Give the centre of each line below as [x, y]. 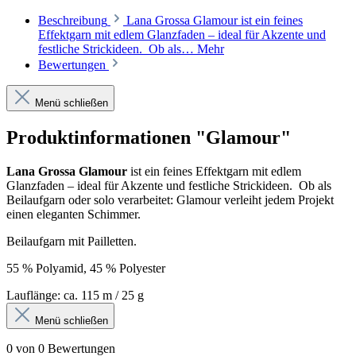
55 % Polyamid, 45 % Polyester [86, 269]
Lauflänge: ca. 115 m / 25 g [75, 296]
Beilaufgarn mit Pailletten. [72, 242]
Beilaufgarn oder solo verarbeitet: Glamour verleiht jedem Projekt [170, 200]
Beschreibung [73, 21]
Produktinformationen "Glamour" [149, 138]
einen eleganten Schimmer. [75, 215]
